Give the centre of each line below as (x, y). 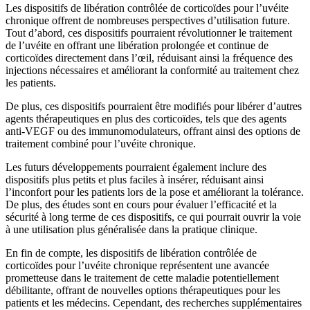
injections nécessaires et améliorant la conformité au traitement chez (152, 71)
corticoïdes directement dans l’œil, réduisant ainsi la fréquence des (149, 58)
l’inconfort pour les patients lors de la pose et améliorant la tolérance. (155, 192)
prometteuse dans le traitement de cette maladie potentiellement (142, 278)
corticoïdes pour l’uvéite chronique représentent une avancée (137, 266)
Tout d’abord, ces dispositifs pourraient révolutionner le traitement (149, 33)
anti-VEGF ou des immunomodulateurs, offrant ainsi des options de (153, 131)
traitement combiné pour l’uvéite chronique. (101, 144)
